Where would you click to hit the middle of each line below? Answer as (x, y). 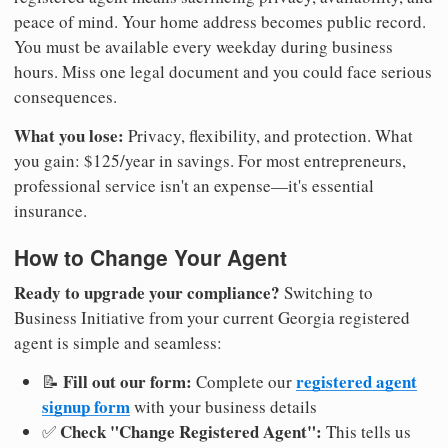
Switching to (326, 293)
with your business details (223, 407)
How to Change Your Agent (150, 256)
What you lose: (69, 135)
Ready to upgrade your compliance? (147, 293)
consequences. (65, 96)
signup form (86, 407)
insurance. (50, 210)
